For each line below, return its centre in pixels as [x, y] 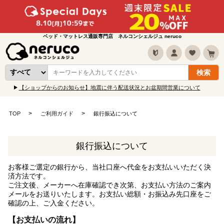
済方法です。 [29, 176]
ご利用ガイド [57, 113]
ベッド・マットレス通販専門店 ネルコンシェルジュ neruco [112, 36]
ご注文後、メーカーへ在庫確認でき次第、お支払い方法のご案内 [109, 185]
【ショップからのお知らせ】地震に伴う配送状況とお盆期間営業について [109, 88]
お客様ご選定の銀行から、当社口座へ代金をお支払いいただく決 [109, 167]
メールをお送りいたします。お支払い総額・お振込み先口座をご [109, 194]
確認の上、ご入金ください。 [53, 203]
